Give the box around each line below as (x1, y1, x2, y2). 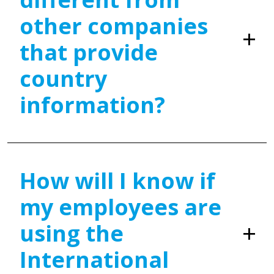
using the (20, 218, 124, 249)
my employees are (20, 192, 221, 223)
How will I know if (20, 166, 215, 196)
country (20, 64, 107, 94)
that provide (20, 37, 158, 68)
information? (20, 90, 165, 120)
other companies (20, 11, 208, 42)
